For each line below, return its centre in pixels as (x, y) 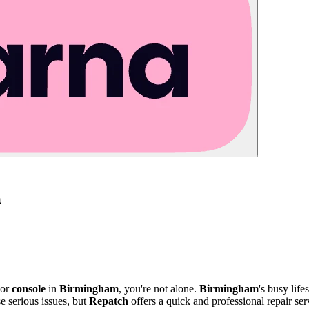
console (29, 289)
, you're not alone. (159, 289)
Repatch (109, 301)
